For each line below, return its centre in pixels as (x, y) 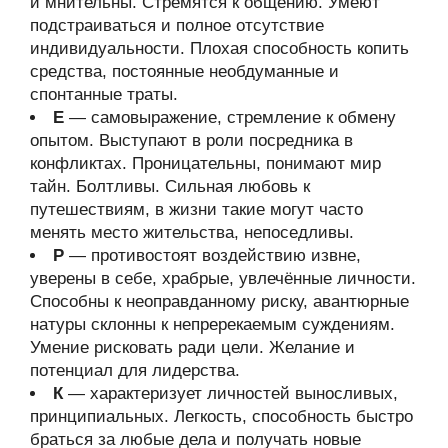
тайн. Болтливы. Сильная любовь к (170, 186)
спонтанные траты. (104, 94)
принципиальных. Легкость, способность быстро (221, 416)
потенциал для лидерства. (135, 370)
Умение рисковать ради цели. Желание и (192, 347)
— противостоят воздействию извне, (212, 255)
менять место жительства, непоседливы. (192, 232)
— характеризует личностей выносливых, (230, 393)
